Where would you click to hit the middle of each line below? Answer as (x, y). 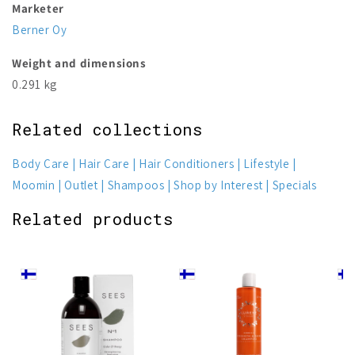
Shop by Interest (218, 185)
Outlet (81, 185)
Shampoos (136, 185)
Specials (294, 185)
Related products (93, 219)
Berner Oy (40, 29)
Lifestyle (267, 163)
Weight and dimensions (79, 63)
